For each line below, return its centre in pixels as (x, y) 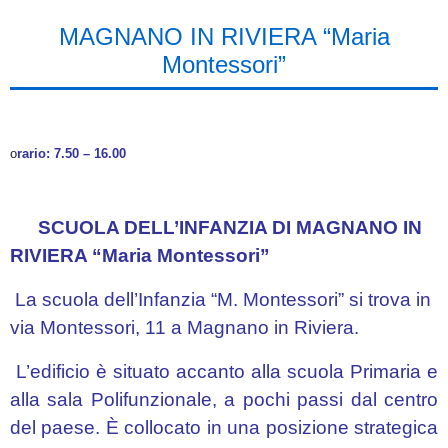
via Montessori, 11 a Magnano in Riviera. (184, 327)
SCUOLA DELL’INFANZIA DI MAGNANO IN (230, 227)
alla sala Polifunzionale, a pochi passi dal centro (224, 399)
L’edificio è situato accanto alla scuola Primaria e (224, 371)
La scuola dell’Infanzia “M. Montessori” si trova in (220, 299)
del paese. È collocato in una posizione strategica (224, 427)
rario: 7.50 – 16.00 (71, 153)
